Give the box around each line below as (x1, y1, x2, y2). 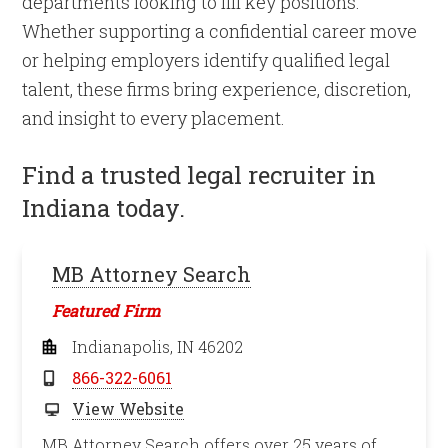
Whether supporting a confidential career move (22, 19, 418, 43)
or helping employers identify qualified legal (22, 48, 391, 72)
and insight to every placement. (22, 106, 286, 130)
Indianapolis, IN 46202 (72, 336, 244, 357)
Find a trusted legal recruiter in (22, 159, 377, 191)
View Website (72, 398, 185, 419)
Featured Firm (52, 300, 161, 321)
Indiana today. (22, 192, 186, 224)
